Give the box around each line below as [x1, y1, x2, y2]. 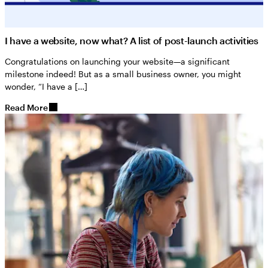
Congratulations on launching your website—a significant [5, 56, 230, 66]
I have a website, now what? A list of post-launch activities [5, 34, 258, 46]
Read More [5, 102, 48, 112]
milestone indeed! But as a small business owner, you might [5, 68, 241, 79]
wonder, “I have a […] [5, 81, 87, 92]
